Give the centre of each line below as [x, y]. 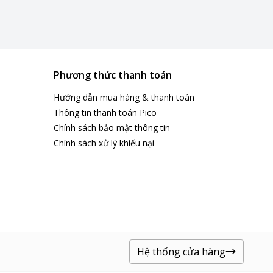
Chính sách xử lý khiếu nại [104, 143]
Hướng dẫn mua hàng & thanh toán [124, 97]
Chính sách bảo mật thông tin [112, 128]
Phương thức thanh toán [113, 75]
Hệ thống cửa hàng [181, 252]
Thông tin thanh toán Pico [105, 112]
